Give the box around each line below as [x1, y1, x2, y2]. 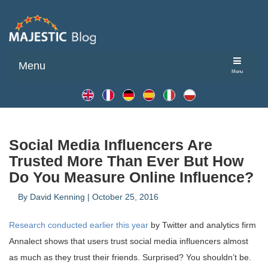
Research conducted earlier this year [9, 220, 148, 230]
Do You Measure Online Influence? [9, 168, 254, 185]
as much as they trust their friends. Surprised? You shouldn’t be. [9, 252, 251, 262]
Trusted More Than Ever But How [9, 152, 243, 169]
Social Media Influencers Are [9, 136, 212, 153]
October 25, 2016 [92, 191, 159, 202]
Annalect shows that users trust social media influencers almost [9, 236, 248, 246]
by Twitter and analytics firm [148, 220, 256, 230]
